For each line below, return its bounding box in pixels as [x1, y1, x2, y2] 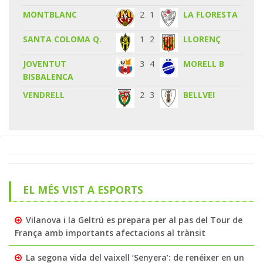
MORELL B [183, 58, 225, 69]
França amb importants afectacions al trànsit [15, 227, 205, 238]
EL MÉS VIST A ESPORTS [22, 182, 143, 197]
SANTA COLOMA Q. [23, 33, 102, 45]
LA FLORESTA [183, 8, 238, 20]
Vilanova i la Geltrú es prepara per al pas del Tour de [26, 214, 242, 225]
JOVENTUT [23, 58, 67, 69]
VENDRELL [23, 89, 65, 100]
